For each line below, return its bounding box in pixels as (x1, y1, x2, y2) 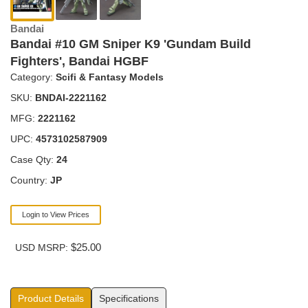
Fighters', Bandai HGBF (10, 54, 148, 68)
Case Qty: (10, 154, 56, 165)
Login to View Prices (22, 210, 89, 219)
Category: (10, 71, 56, 82)
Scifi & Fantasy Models (56, 71, 164, 82)
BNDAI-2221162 (35, 92, 107, 103)
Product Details (18, 293, 84, 304)
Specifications (99, 293, 159, 304)
